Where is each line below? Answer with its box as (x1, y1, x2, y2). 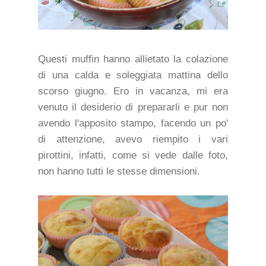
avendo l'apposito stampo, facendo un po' (38, 117, 228, 129)
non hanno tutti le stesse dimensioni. (38, 165, 200, 177)
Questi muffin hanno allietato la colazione (38, 53, 228, 65)
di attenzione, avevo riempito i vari (38, 133, 228, 145)
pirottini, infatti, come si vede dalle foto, (38, 149, 228, 161)
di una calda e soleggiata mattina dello (38, 69, 228, 81)
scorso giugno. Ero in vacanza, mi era (38, 85, 228, 97)
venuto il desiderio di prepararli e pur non (38, 101, 228, 113)
